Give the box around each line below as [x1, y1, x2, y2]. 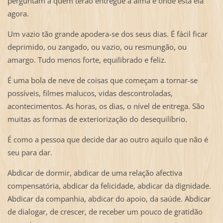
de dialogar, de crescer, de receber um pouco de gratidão [7, 207, 203, 217]
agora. [7, 8, 29, 19]
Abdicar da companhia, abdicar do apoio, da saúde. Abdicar [7, 194, 211, 204]
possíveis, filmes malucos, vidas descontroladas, [7, 88, 173, 99]
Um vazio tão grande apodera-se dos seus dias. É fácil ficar [7, 29, 208, 39]
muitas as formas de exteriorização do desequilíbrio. [7, 114, 187, 124]
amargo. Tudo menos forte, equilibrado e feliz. [7, 55, 166, 65]
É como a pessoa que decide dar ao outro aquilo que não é [7, 134, 208, 145]
